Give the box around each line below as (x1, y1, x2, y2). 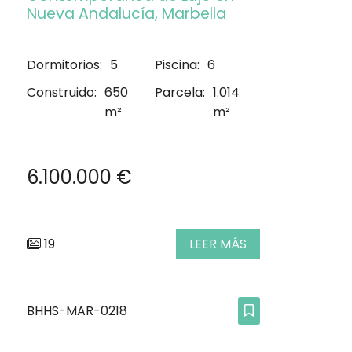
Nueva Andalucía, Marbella (27, 3, 226, 25)
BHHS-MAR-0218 (27, 302, 127, 321)
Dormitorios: (27, 56, 102, 75)
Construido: (27, 83, 97, 102)
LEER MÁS (189, 235, 247, 254)
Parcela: (155, 83, 206, 102)
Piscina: (155, 56, 200, 75)
